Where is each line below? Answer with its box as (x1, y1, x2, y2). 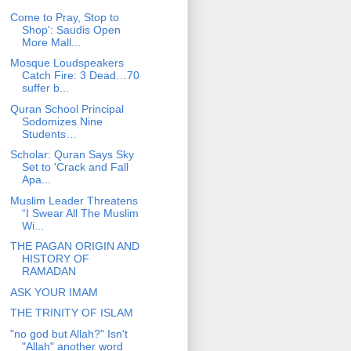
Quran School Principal (9, 102, 124, 115)
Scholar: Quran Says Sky (9, 148, 134, 161)
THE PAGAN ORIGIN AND (9, 240, 139, 253)
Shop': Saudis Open (21, 23, 121, 36)
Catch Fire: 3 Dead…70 (21, 69, 139, 82)
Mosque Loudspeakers (9, 56, 124, 70)
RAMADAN (21, 265, 76, 278)
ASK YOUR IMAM (9, 285, 98, 299)
